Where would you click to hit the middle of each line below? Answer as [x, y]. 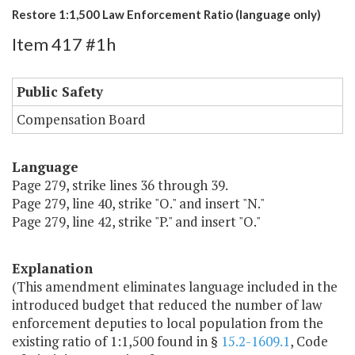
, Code [309, 342]
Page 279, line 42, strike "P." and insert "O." [136, 222]
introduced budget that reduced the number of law [167, 305]
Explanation [52, 269]
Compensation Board [81, 120]
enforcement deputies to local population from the [168, 323]
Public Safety [60, 92]
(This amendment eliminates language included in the [175, 287]
